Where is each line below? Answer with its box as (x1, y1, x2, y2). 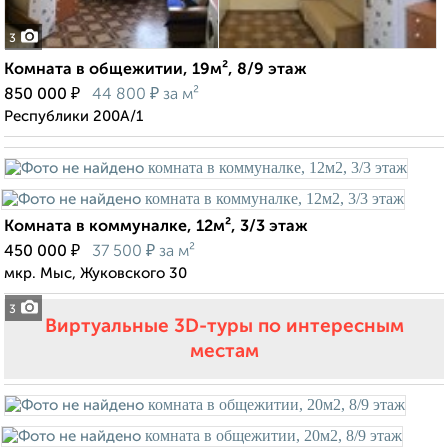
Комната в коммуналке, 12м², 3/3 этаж (4, 219, 308, 236)
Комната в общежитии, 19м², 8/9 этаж (4, 62, 307, 79)
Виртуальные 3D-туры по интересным (44, 317, 404, 337)
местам (189, 342, 259, 362)
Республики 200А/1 (4, 109, 143, 125)
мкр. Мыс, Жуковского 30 (4, 266, 187, 282)
